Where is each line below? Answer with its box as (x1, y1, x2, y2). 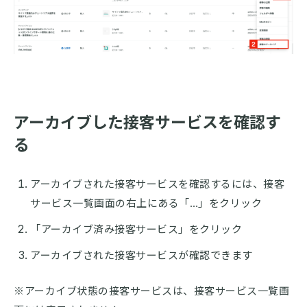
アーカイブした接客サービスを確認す (14, 112, 281, 132)
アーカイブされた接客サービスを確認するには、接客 (30, 177, 284, 191)
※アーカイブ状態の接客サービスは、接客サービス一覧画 (14, 284, 289, 297)
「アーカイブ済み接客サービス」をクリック (30, 222, 242, 236)
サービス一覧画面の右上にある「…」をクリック (30, 196, 262, 210)
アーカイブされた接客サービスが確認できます (30, 248, 253, 262)
